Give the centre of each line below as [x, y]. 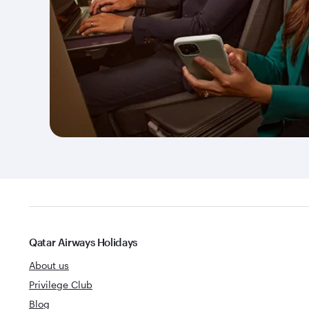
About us [49, 265]
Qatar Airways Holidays [83, 242]
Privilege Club [61, 284]
